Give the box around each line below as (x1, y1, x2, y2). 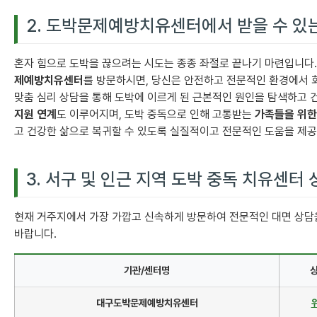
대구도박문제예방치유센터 (96, 297, 198, 309)
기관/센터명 (124, 265, 170, 277)
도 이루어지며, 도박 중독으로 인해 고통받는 (57, 108, 255, 122)
